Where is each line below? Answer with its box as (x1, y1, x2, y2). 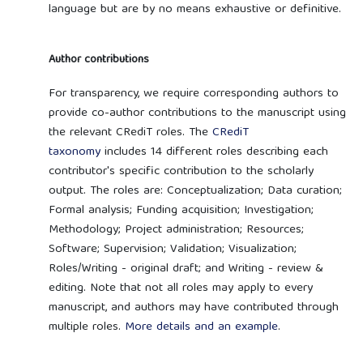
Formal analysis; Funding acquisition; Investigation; (48, 199, 314, 221)
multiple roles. (48, 316, 125, 338)
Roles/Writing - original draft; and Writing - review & (48, 258, 323, 280)
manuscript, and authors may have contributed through (48, 297, 339, 318)
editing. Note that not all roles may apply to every (48, 277, 313, 299)
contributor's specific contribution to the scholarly (48, 160, 314, 182)
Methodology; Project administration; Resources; (48, 219, 304, 241)
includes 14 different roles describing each (100, 141, 328, 163)
